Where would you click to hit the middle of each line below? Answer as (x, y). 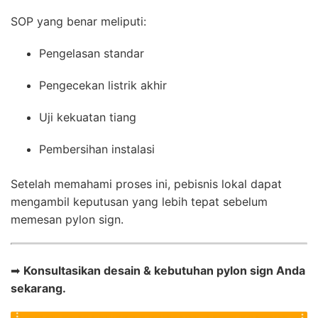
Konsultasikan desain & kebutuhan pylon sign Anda (164, 270)
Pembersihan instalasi (97, 149)
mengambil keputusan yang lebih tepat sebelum (139, 201)
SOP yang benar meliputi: (78, 21)
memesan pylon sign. (67, 219)
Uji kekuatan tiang (88, 117)
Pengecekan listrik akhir (103, 85)
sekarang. (38, 288)
